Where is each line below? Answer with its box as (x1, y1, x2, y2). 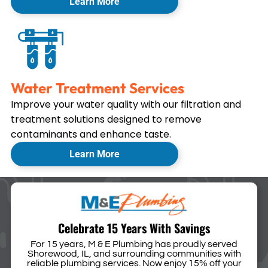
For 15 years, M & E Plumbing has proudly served (31, 239, 237, 249)
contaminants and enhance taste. (10, 127, 171, 141)
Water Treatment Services (10, 78, 184, 97)
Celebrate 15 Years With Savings (57, 218, 210, 237)
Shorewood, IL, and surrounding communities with (27, 248, 241, 258)
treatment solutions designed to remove (10, 112, 202, 126)
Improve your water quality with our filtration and (10, 97, 241, 111)
